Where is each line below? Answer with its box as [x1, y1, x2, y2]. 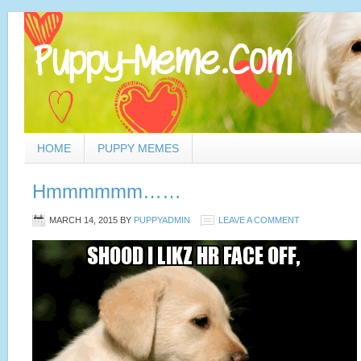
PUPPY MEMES [98, 142, 179, 155]
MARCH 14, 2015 [49, 215, 118, 225]
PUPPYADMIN [134, 215, 190, 225]
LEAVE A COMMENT [218, 215, 300, 225]
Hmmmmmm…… [32, 180, 181, 202]
